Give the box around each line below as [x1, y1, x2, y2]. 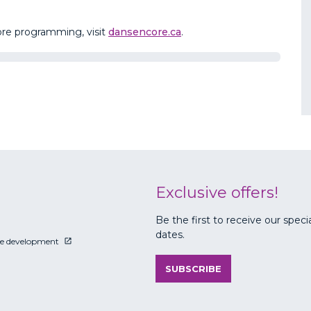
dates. [155, 228, 185, 242]
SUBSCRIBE [165, 263, 221, 275]
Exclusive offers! [155, 183, 278, 202]
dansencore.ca [108, 25, 181, 38]
